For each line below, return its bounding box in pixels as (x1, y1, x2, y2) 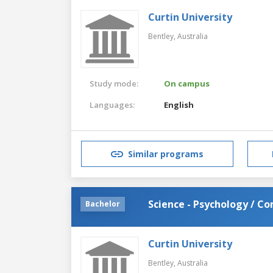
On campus (164, 77, 210, 89)
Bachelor (85, 198, 120, 209)
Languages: (90, 99, 135, 110)
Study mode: (90, 77, 138, 89)
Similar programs (128, 148, 204, 160)
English (164, 99, 194, 110)
